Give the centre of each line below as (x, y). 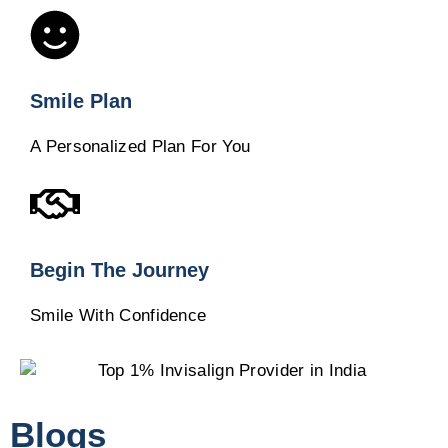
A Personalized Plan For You (140, 147)
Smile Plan (81, 101)
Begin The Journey (119, 270)
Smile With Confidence (118, 316)
